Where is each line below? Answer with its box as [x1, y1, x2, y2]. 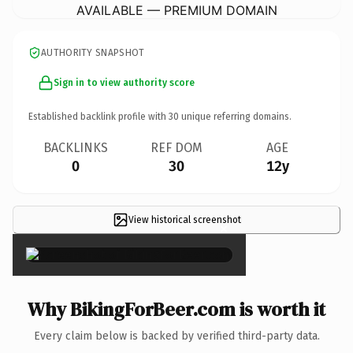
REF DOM [150, 139, 203, 155]
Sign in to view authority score [54, 76, 195, 88]
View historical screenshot [128, 214, 241, 225]
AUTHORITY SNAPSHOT [41, 46, 145, 58]
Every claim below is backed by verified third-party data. [33, 329, 320, 343]
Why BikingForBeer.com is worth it [28, 295, 325, 322]
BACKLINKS [43, 139, 108, 155]
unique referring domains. [179, 110, 292, 122]
